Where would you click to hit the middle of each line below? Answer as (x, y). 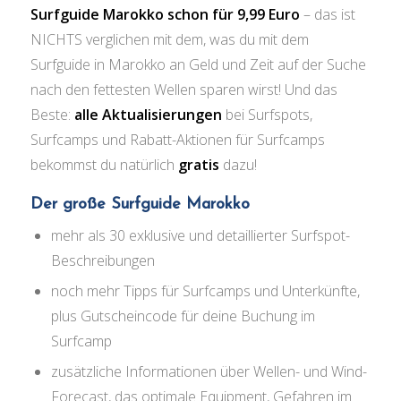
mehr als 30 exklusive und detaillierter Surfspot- (200, 235)
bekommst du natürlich (104, 164)
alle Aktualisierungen (148, 114)
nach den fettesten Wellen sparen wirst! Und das (183, 89)
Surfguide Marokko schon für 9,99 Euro (165, 14)
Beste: (52, 114)
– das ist (329, 14)
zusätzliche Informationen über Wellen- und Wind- (209, 371)
